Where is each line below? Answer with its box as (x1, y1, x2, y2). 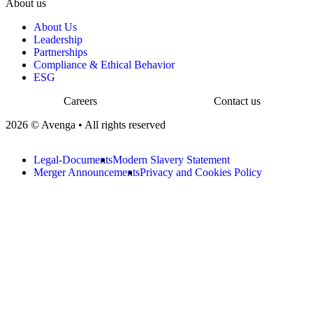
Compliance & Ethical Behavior (34, 59, 175, 71)
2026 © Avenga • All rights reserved (6, 119, 166, 131)
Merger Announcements (34, 166, 140, 178)
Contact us (213, 95, 261, 107)
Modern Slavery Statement (112, 154, 230, 166)
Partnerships (34, 46, 87, 58)
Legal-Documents (34, 154, 112, 166)
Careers (64, 95, 98, 107)
